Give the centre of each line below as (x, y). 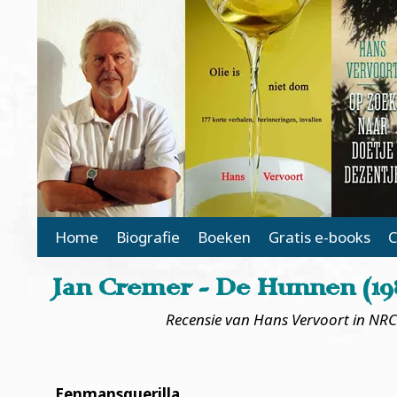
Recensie (193, 319)
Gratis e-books (319, 237)
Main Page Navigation (141, 234)
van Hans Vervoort (288, 319)
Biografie (148, 237)
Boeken (224, 237)
